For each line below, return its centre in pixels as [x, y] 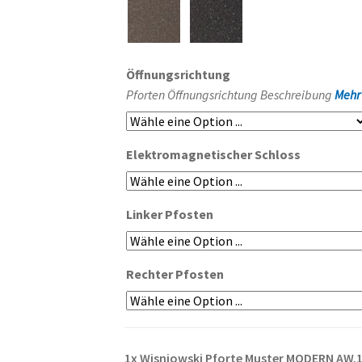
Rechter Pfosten [176, 274]
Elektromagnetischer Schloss [214, 155]
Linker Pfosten [170, 215]
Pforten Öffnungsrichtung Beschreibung [230, 95]
